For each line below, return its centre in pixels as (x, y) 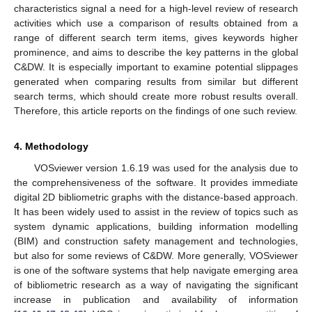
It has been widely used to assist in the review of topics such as (156, 211)
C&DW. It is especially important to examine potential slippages (156, 67)
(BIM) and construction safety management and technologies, (156, 241)
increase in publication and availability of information (156, 299)
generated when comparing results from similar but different (156, 81)
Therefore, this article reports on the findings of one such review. (156, 110)
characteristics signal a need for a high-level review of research (156, 8)
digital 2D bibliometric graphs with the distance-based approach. (156, 197)
